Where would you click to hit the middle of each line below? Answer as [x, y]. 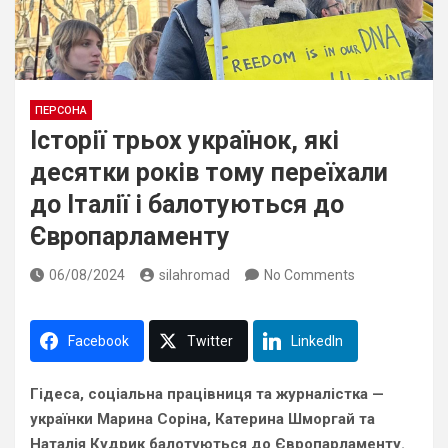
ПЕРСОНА [61, 110]
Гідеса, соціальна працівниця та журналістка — [207, 394]
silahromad [194, 275]
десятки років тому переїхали [209, 172]
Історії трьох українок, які [184, 140]
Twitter [210, 341]
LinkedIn [317, 341]
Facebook [98, 341]
